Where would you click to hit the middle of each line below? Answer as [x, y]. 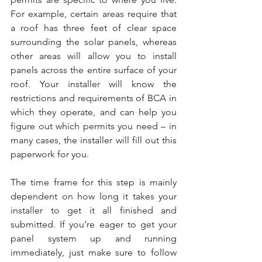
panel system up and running [94, 238]
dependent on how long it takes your [94, 196]
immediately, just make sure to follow [94, 252]
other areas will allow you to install [94, 56]
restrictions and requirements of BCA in [94, 98]
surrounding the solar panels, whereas [94, 42]
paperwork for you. [50, 154]
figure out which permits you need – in [94, 126]
